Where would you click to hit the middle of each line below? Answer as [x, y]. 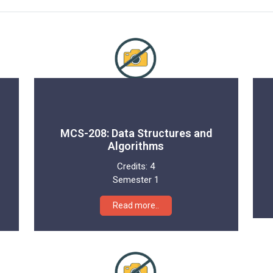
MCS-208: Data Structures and [136, 133]
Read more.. [136, 205]
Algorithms [136, 146]
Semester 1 [136, 179]
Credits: [134, 166]
